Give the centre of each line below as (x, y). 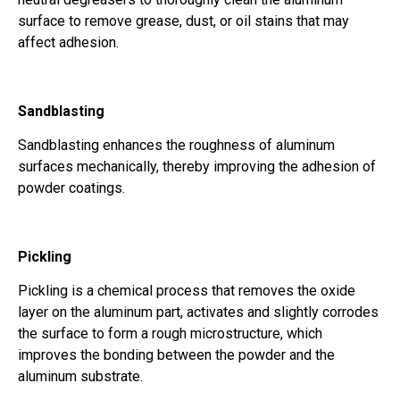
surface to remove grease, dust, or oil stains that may (183, 21)
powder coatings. (71, 188)
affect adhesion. (68, 43)
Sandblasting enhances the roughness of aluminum (176, 146)
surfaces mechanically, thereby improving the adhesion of (197, 167)
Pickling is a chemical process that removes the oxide (187, 291)
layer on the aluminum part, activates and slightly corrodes (198, 312)
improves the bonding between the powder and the (176, 355)
